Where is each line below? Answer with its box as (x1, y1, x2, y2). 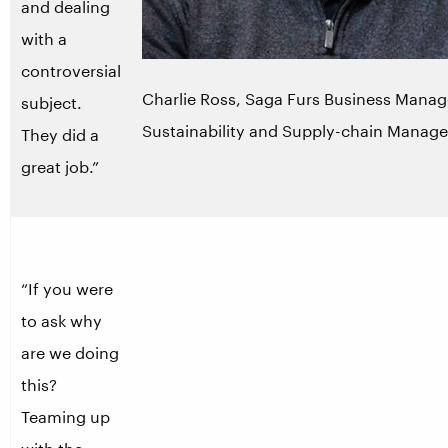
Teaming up (21, 407, 110, 426)
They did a (21, 125, 99, 144)
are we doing (21, 343, 119, 362)
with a (21, 29, 67, 48)
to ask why (21, 311, 102, 330)
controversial (21, 61, 121, 80)
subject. (21, 93, 82, 112)
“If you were (21, 279, 113, 298)
